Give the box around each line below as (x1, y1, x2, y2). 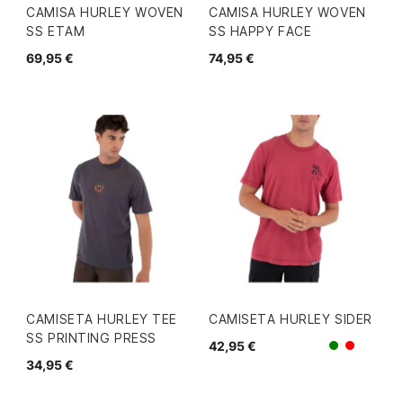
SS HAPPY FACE (209, 23, 312, 40)
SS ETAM (26, 23, 85, 40)
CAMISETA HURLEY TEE (26, 311, 177, 327)
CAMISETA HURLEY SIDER (209, 311, 372, 327)
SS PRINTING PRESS (26, 330, 157, 346)
